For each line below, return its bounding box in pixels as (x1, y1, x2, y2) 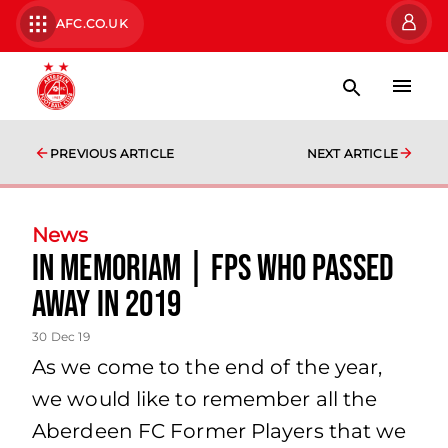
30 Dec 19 (32, 329, 90, 344)
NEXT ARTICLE (306, 146, 398, 161)
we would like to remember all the (32, 387, 378, 411)
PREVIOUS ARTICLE (50, 146, 175, 161)
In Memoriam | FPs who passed (32, 248, 394, 291)
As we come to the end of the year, (32, 355, 383, 379)
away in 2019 (32, 284, 182, 327)
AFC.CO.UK (56, 16, 128, 31)
